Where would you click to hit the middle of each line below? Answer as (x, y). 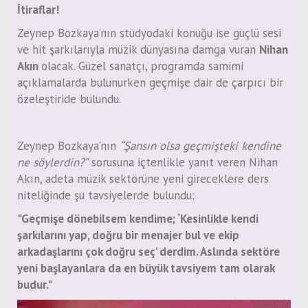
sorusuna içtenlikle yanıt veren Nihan (183, 163)
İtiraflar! (38, 10)
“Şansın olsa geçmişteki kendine (200, 146)
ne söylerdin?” (53, 163)
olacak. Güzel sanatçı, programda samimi (142, 66)
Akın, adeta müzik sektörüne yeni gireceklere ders (143, 179)
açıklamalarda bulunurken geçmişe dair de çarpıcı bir (150, 83)
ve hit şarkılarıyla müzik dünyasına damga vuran (138, 50)
